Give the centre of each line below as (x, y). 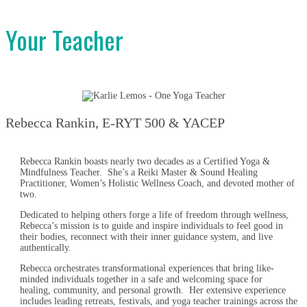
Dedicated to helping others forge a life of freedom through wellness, (154, 215)
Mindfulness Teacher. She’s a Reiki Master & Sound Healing (139, 172)
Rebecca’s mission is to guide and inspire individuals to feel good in (151, 226)
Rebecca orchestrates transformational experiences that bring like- (147, 268)
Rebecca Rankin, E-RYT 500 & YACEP (115, 123)
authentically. (47, 248)
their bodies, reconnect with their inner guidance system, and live (146, 237)
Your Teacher (64, 39)
